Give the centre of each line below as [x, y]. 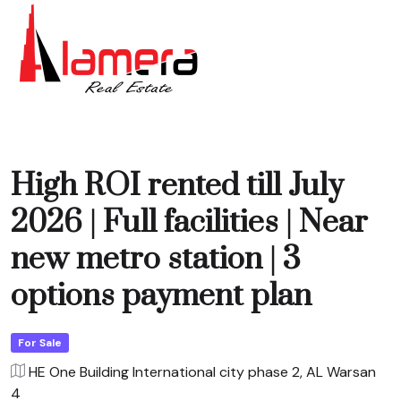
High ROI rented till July [177, 186]
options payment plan [161, 296]
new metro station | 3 [156, 260]
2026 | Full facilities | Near [189, 223]
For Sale [40, 343]
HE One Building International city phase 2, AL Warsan [202, 372]
